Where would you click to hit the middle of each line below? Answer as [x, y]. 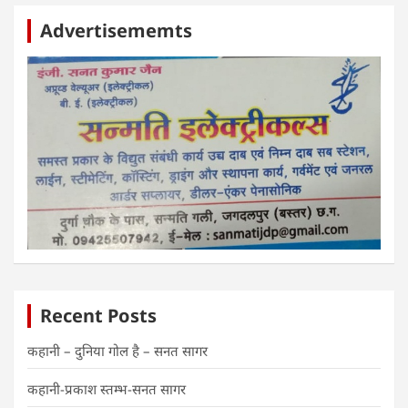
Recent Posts [98, 315]
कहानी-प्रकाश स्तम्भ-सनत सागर [107, 388]
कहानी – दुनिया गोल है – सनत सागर [117, 350]
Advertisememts [116, 31]
